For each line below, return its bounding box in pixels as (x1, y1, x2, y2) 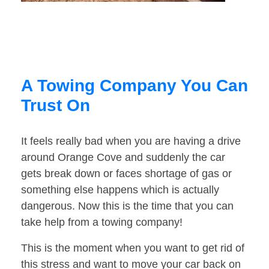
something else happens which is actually (21, 184, 219, 196)
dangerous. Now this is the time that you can (21, 200, 234, 213)
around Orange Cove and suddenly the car (21, 151, 225, 164)
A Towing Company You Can (21, 76, 248, 95)
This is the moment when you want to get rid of (21, 242, 244, 255)
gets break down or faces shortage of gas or (21, 168, 232, 180)
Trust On (21, 96, 90, 115)
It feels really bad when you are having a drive (21, 135, 241, 148)
